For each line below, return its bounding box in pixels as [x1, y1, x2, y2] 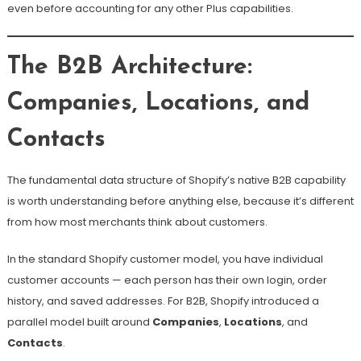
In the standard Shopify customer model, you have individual [6, 251, 323, 268]
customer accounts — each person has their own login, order [6, 272, 327, 288]
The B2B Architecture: [6, 55, 252, 81]
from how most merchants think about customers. [6, 214, 268, 230]
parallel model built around [6, 314, 152, 330]
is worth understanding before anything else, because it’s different [6, 193, 354, 210]
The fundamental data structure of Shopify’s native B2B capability [6, 172, 346, 189]
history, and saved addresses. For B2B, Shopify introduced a [6, 293, 319, 309]
